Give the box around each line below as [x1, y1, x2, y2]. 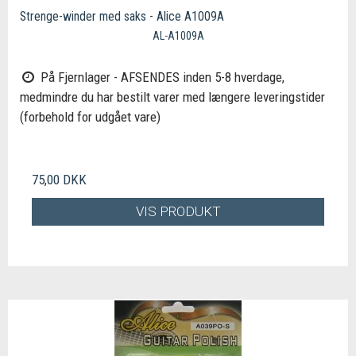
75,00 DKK [32, 172, 87, 188]
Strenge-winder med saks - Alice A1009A [20, 9, 224, 25]
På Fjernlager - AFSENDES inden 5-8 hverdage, [37, 69, 284, 85]
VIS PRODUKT [135, 203, 221, 219]
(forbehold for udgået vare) [20, 109, 161, 125]
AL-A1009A [152, 29, 204, 42]
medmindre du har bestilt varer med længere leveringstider [20, 89, 325, 105]
